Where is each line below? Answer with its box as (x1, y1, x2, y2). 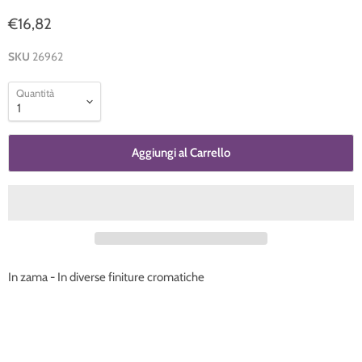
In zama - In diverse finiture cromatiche (8, 270, 204, 285)
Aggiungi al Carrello (132, 145, 230, 161)
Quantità (16, 86, 54, 100)
